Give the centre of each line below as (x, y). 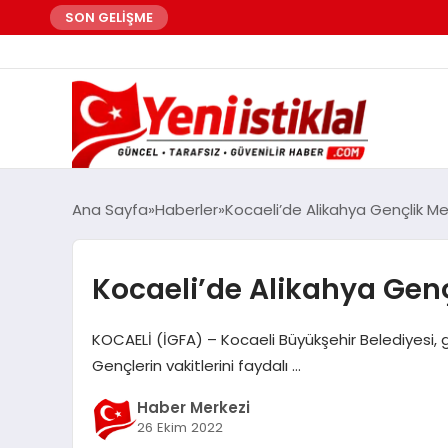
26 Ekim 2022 (179, 428)
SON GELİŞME (109, 17)
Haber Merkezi (193, 408)
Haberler (186, 209)
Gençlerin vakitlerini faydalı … (196, 365)
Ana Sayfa (110, 209)
